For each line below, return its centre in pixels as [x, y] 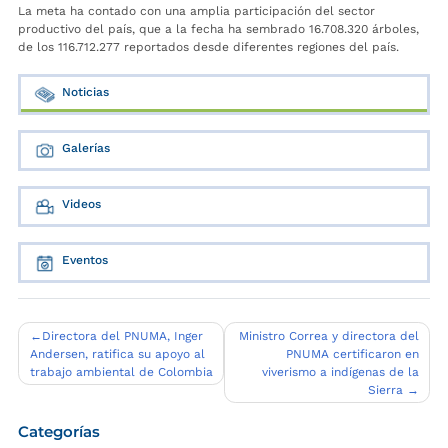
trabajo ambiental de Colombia [121, 371]
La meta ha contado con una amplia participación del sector [196, 11]
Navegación [77, 334]
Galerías [86, 148]
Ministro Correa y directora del [328, 335]
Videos [81, 204]
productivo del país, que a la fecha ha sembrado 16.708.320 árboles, [218, 29]
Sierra [385, 389]
